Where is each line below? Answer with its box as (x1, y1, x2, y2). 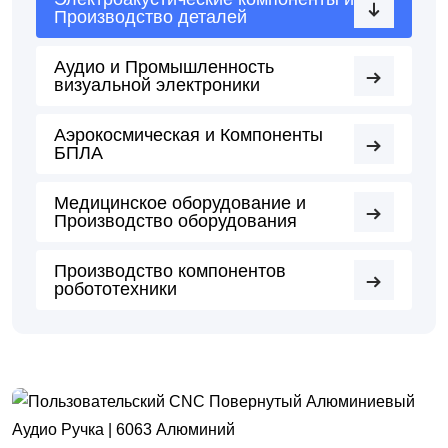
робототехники (54, 279, 177, 300)
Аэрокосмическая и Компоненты (54, 125, 323, 146)
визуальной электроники (54, 75, 260, 96)
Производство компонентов (54, 261, 286, 282)
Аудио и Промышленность (54, 57, 274, 78)
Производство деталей (54, 7, 247, 28)
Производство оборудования (54, 211, 297, 232)
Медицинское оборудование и (54, 193, 306, 214)
